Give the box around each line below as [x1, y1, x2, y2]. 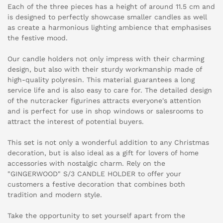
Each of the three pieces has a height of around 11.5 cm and [7, 2, 215, 11]
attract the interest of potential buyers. [7, 117, 144, 126]
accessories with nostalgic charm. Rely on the [7, 159, 165, 168]
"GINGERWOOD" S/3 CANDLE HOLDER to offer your [7, 170, 181, 178]
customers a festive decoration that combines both [7, 180, 185, 189]
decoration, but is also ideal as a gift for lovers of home [7, 149, 199, 157]
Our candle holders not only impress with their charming [7, 55, 204, 63]
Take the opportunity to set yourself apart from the [7, 212, 185, 220]
